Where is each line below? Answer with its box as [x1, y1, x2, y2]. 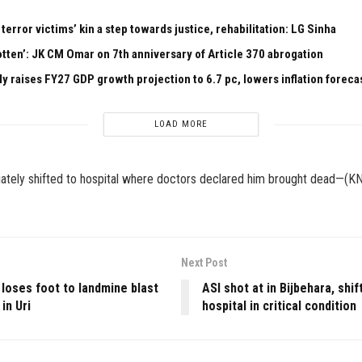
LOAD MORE [154, 119, 208, 130]
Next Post [181, 256, 227, 270]
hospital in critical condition [202, 298, 356, 314]
